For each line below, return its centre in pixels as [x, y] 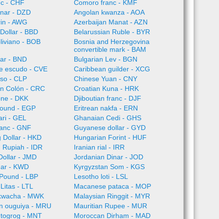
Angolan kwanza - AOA [109, 12]
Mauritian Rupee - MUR [110, 206]
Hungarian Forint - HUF [110, 137]
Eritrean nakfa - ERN [106, 108]
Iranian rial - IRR [99, 147]
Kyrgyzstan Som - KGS [109, 167]
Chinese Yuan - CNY [105, 79]
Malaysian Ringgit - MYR [112, 196]
